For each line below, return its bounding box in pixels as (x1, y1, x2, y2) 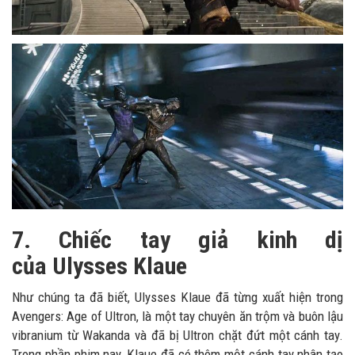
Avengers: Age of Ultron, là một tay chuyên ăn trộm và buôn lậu (12, 308, 343, 325)
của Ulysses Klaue (12, 252, 193, 281)
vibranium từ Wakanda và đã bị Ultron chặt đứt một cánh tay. (12, 327, 343, 344)
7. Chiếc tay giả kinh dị (12, 226, 343, 254)
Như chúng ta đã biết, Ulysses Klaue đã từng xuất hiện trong (12, 289, 343, 306)
